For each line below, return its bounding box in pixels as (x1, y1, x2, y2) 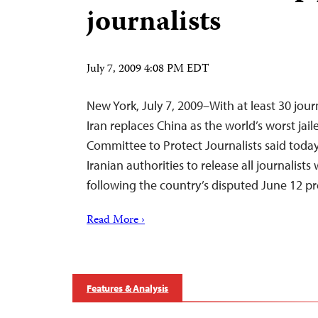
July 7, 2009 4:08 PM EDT (87, 60, 209, 79)
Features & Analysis (87, 282, 169, 295)
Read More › (87, 212, 145, 230)
